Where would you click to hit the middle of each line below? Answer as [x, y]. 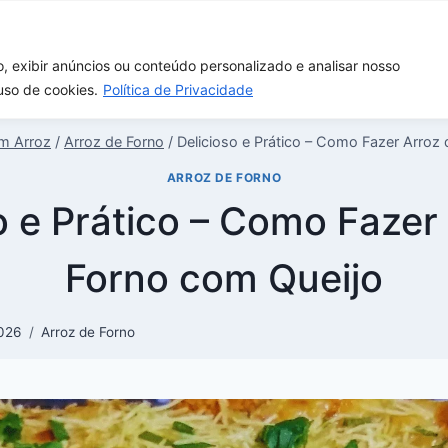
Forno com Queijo [224, 277]
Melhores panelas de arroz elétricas [207, 39]
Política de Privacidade [178, 89]
